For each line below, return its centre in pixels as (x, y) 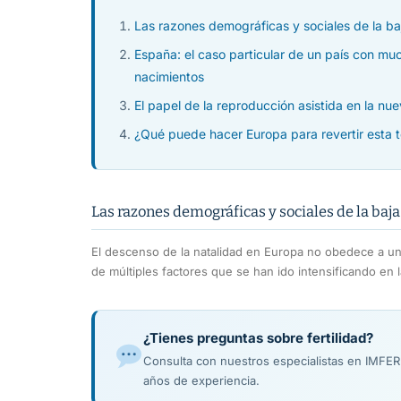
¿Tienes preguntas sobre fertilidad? (258, 337)
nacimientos (169, 76)
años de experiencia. (201, 380)
